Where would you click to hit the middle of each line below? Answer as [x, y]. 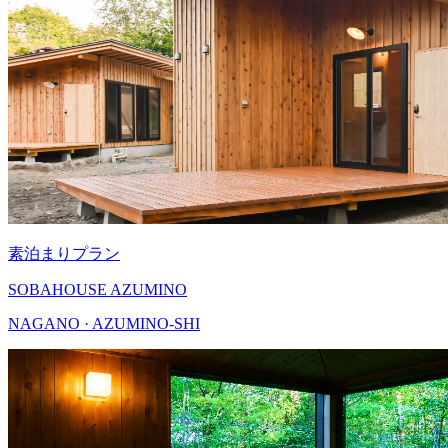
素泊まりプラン [64, 253]
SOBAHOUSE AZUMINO [97, 289]
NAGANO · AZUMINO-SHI [104, 323]
